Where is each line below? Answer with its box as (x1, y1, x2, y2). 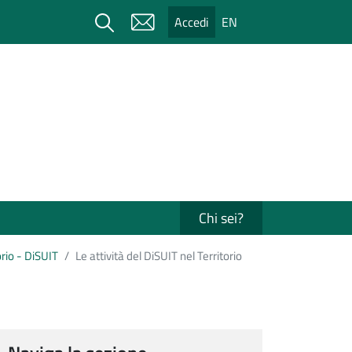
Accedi (174, 13, 209, 31)
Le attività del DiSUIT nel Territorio (75, 246, 242, 265)
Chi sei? (199, 207, 244, 229)
